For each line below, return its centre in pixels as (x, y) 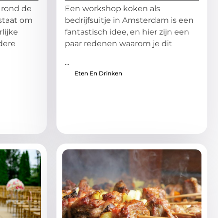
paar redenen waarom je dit (118, 43)
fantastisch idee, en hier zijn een (127, 32)
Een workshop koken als (112, 8)
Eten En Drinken (98, 73)
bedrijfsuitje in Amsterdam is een (129, 20)
